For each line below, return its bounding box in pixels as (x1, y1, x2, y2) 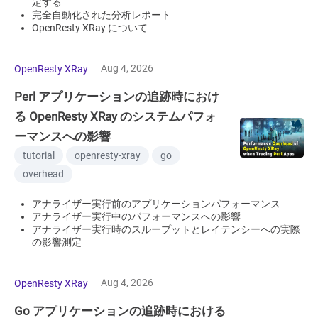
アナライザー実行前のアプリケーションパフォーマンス (32, 198, 280, 209)
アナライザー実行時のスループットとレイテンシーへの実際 (32, 224, 300, 235)
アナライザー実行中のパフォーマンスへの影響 (32, 211, 241, 222)
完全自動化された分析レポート (32, 9, 171, 21)
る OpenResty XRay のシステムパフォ (14, 109, 216, 124)
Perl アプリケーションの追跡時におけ (14, 89, 219, 104)
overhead (23, 168, 64, 180)
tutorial (23, 150, 55, 161)
